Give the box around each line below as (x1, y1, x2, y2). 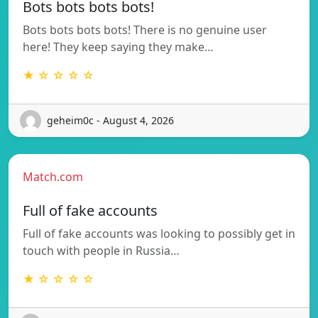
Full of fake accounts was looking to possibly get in (23, 225, 295, 241)
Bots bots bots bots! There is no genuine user (23, 21, 267, 38)
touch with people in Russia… (23, 242, 180, 258)
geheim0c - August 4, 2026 (47, 114, 174, 128)
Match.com (23, 168, 83, 185)
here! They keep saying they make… (23, 38, 214, 55)
